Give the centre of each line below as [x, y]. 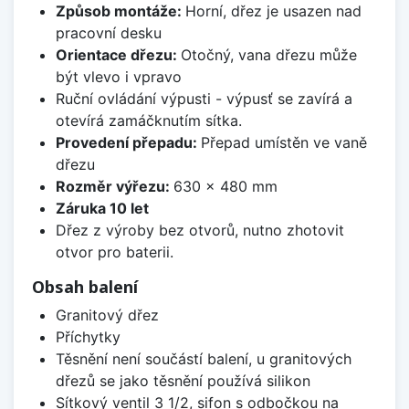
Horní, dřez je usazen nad [273, 11]
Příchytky [88, 337]
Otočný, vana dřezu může [268, 55]
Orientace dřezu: [118, 55]
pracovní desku [108, 33]
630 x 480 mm [225, 187]
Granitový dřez [107, 315]
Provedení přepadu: [128, 143]
